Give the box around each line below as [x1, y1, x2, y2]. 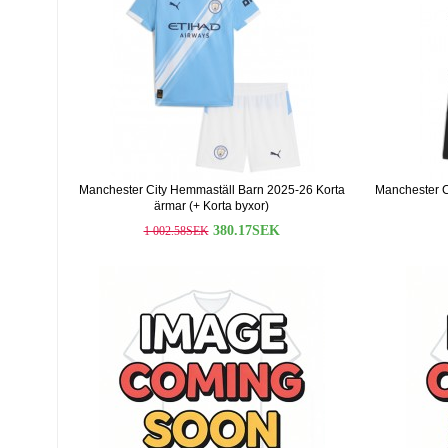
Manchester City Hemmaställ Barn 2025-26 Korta [78, 183, 345, 197]
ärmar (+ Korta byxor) [154, 199, 269, 213]
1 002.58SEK [143, 224, 209, 238]
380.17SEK [212, 223, 280, 238]
